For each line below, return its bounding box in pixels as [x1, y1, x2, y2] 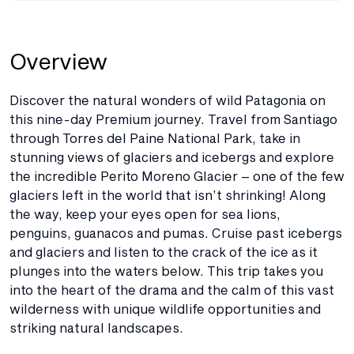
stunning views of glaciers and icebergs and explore [9, 149, 334, 164]
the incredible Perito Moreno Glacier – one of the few [9, 168, 345, 183]
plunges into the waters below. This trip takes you [9, 262, 323, 278]
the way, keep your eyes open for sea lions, [9, 205, 281, 221]
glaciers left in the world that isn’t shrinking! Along [9, 186, 326, 202]
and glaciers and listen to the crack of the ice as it [9, 243, 318, 259]
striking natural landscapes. [9, 319, 183, 335]
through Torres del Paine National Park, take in [9, 130, 300, 145]
